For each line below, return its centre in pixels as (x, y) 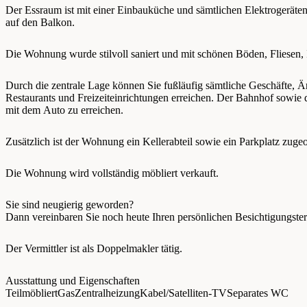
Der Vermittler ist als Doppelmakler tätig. (94, 248)
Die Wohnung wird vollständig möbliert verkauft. (112, 173)
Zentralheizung (107, 293)
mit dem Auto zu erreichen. (64, 110)
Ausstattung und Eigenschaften (73, 280)
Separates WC (258, 293)
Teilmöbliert (32, 293)
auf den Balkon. (40, 22)
